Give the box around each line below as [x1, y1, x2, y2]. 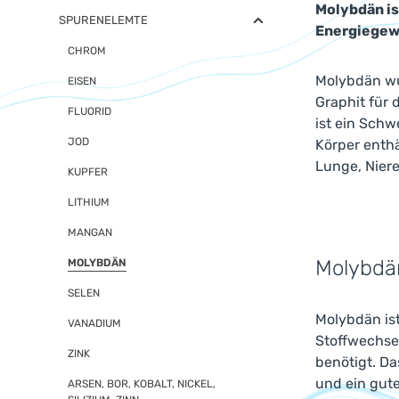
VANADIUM [68, 317, 121, 330]
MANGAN [68, 226, 112, 239]
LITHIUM [68, 196, 110, 208]
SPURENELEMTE [59, 13, 148, 27]
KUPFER [68, 166, 108, 178]
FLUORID [68, 105, 111, 118]
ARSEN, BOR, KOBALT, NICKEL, [68, 378, 216, 390]
